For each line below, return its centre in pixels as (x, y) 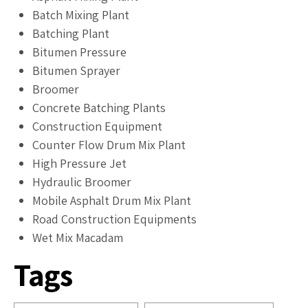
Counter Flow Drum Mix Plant (109, 144)
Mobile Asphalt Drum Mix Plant (112, 200)
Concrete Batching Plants (99, 107)
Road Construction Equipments (114, 219)
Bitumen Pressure (79, 52)
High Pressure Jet (79, 163)
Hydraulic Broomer (82, 181)
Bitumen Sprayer (76, 70)
